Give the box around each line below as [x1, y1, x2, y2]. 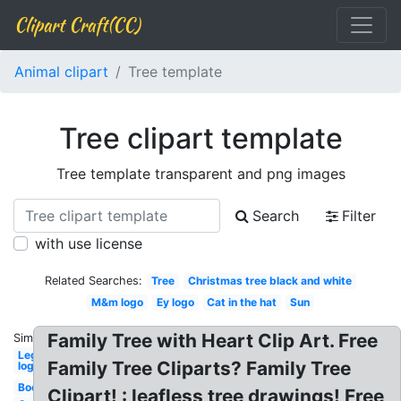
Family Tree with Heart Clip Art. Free [47, 329, 379, 352]
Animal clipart [14, 63, 108, 81]
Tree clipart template [58, 121, 343, 156]
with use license [35, 235, 142, 252]
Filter [342, 207, 376, 225]
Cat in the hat [207, 295, 277, 309]
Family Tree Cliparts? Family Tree [47, 357, 352, 380]
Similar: [13, 331, 53, 345]
